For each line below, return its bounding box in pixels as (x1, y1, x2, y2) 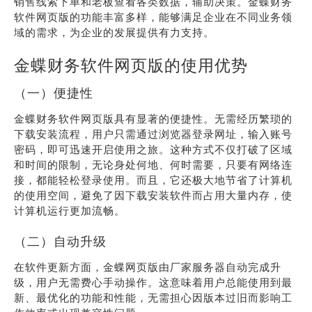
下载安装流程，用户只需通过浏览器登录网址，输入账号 (14, 127, 292, 141)
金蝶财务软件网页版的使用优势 (14, 56, 248, 75)
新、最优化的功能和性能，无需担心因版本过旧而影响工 (14, 291, 292, 304)
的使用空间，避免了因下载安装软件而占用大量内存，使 (14, 189, 292, 202)
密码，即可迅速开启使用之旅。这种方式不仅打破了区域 (14, 143, 292, 156)
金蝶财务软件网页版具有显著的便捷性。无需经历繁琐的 (14, 112, 292, 125)
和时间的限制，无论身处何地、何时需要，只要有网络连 (14, 158, 292, 171)
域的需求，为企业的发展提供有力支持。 (14, 26, 214, 39)
